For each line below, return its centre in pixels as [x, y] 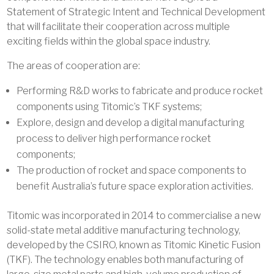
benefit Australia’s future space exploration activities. [135, 186]
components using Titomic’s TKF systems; [109, 106]
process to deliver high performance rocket [114, 138]
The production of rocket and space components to [132, 170]
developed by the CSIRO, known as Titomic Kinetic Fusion [134, 245]
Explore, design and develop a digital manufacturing [131, 122]
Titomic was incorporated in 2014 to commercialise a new [134, 215]
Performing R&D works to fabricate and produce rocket [140, 91]
